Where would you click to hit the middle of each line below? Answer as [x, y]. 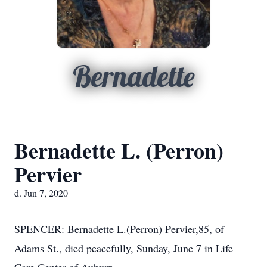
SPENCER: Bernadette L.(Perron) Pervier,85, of [119, 229]
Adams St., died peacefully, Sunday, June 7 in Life [124, 248]
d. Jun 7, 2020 [41, 193]
